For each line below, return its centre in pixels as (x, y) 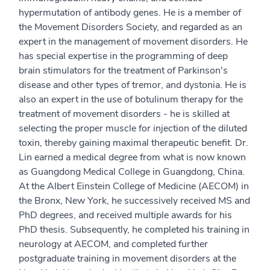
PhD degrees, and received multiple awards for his (125, 215)
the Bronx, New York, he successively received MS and (134, 201)
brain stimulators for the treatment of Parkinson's (123, 71)
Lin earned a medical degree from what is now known (132, 157)
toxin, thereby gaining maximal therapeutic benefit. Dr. (133, 143)
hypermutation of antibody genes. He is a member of (130, 13)
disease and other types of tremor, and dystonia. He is (133, 85)
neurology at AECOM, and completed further (113, 244)
